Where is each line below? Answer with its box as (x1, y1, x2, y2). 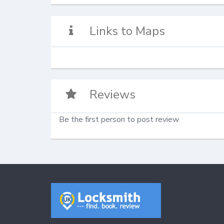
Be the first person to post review (59, 114, 179, 125)
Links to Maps (89, 22, 165, 39)
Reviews (89, 86, 136, 103)
